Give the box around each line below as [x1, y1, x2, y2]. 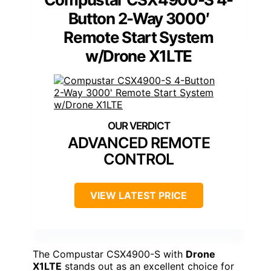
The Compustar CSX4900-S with [33, 247, 186, 260]
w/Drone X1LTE [85, 46, 192, 65]
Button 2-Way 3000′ [68, 8, 209, 28]
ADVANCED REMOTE [67, 133, 210, 152]
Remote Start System [64, 27, 214, 47]
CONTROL [103, 149, 174, 168]
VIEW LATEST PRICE [90, 189, 187, 201]
